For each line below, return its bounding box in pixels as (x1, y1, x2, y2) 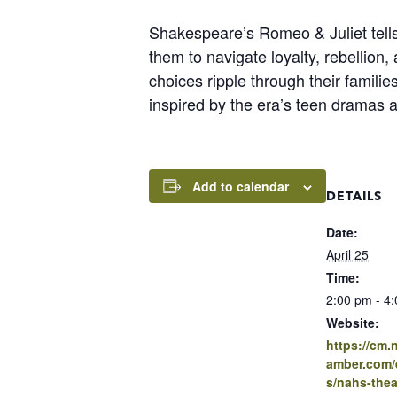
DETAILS (326, 187, 382, 204)
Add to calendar (192, 176, 289, 195)
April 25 (326, 245, 369, 263)
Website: (326, 313, 379, 331)
